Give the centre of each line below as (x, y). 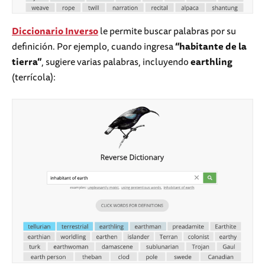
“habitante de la (211, 46)
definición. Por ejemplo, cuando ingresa (93, 46)
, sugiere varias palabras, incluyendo (116, 61)
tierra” (27, 61)
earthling (211, 61)
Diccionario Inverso (55, 30)
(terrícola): (34, 77)
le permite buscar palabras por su (167, 30)
